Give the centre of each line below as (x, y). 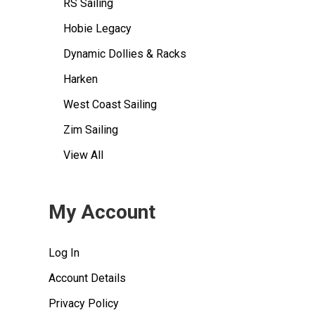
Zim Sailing (90, 129)
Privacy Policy (83, 303)
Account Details (87, 278)
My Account (102, 212)
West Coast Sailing (110, 104)
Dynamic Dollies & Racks (124, 53)
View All (83, 155)
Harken (80, 79)
